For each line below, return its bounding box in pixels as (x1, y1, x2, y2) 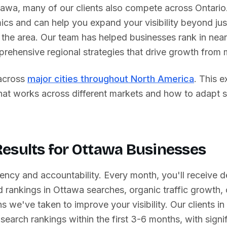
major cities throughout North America (27, 73, 194, 84)
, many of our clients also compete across (18, 3, 195, 13)
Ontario (195, 3, 226, 13)
